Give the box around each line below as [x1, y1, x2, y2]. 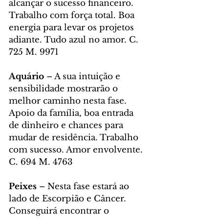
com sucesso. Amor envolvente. [9, 145, 145, 155]
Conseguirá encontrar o [9, 206, 111, 217]
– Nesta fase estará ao [39, 181, 131, 192]
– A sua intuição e [46, 71, 123, 82]
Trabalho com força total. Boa [9, 10, 137, 21]
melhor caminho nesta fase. [9, 96, 129, 107]
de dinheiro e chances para [9, 120, 126, 131]
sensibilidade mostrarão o [9, 84, 120, 94]
